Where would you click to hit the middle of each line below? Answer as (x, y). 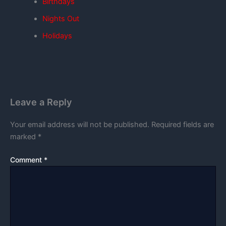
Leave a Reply (41, 102)
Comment (27, 160)
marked (24, 137)
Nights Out (61, 18)
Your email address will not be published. (80, 125)
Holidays (57, 36)
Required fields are (183, 125)
